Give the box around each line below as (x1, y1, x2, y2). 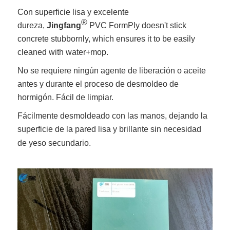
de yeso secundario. (17, 138, 91, 147)
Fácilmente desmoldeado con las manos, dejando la (17, 111, 208, 120)
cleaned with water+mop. (17, 47, 109, 56)
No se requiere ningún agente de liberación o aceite (17, 66, 206, 75)
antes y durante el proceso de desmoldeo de (17, 79, 179, 88)
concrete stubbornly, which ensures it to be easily (17, 34, 196, 43)
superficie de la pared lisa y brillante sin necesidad (17, 124, 202, 133)
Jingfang (47, 21, 82, 30)
